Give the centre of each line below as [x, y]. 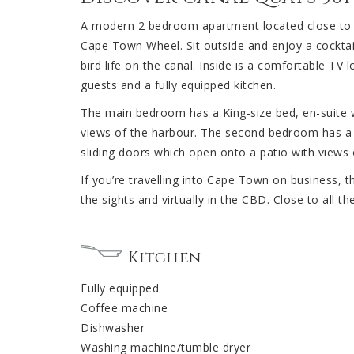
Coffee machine [124, 308]
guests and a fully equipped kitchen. [178, 85]
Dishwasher [113, 328]
